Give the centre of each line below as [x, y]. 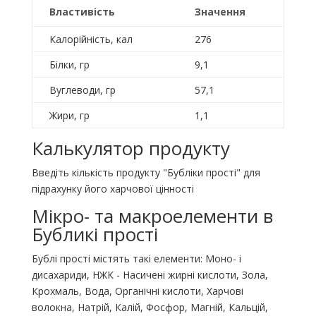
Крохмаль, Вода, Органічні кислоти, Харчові [137, 291]
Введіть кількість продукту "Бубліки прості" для [146, 173]
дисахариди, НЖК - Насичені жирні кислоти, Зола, [150, 275]
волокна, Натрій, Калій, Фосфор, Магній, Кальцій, [150, 308]
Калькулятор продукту [130, 148]
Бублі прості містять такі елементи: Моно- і [136, 259]
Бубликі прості [95, 235]
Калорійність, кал [91, 39]
